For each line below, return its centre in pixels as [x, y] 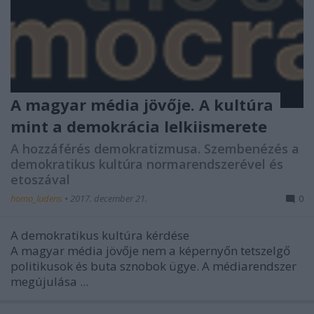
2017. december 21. [109, 199]
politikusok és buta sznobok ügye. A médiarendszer [153, 266]
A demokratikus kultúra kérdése [100, 235]
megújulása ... [49, 282]
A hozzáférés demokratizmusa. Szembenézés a [155, 149]
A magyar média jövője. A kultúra [142, 105]
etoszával [40, 180]
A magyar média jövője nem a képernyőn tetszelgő [150, 251]
